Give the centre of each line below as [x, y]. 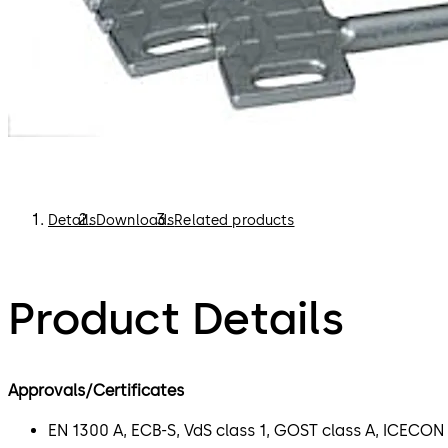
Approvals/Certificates [96, 390]
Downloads [135, 221]
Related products [234, 221]
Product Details [176, 317]
